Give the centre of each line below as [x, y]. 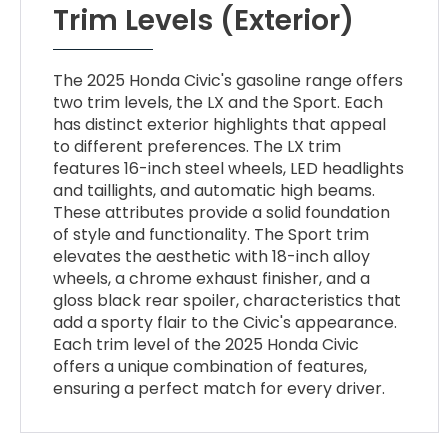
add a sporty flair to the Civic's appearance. [225, 322]
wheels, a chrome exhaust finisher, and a [212, 278]
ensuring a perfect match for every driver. [219, 388]
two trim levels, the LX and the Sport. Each [218, 102]
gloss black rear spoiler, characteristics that [227, 300]
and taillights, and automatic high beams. [214, 190]
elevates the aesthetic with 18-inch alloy [212, 256]
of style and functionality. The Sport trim [211, 234]
